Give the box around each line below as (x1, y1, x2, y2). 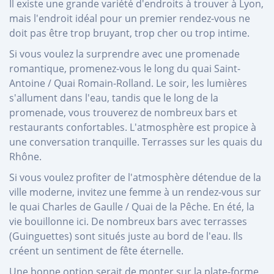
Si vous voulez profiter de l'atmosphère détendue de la (9, 170, 261, 184)
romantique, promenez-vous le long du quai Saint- (9, 61, 240, 75)
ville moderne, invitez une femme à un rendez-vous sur (9, 185, 261, 199)
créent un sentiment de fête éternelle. (9, 243, 183, 257)
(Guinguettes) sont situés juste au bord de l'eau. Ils (9, 229, 243, 243)
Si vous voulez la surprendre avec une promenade (9, 46, 240, 61)
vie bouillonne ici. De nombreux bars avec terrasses (9, 214, 247, 228)
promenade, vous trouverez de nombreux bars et (9, 105, 237, 119)
